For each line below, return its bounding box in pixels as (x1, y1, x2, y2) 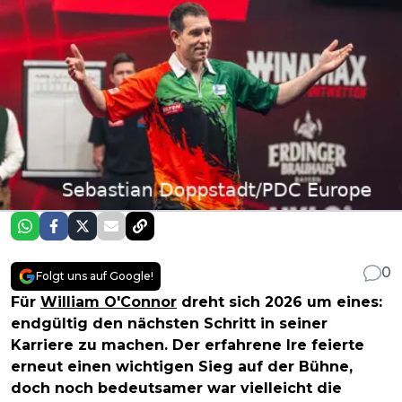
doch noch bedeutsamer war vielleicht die (11, 380, 342, 398)
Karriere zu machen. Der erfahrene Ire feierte (11, 336, 364, 354)
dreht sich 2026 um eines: (177, 293, 382, 311)
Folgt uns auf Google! (36, 269, 153, 284)
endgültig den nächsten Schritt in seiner (11, 315, 328, 333)
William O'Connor (40, 293, 177, 311)
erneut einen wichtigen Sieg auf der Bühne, (11, 358, 353, 376)
